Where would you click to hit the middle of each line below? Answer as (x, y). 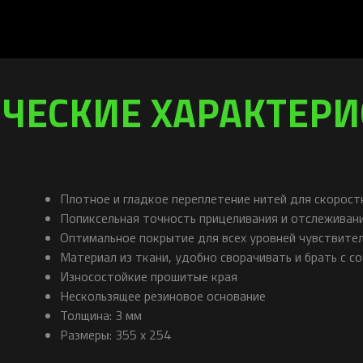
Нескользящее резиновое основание (163, 295)
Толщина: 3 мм (101, 315)
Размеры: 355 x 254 (116, 334)
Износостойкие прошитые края (149, 276)
